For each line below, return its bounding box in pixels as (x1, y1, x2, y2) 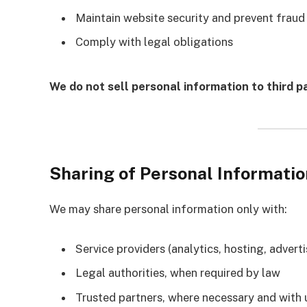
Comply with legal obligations (75, 35, 233, 49)
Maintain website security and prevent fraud (75, 10, 305, 25)
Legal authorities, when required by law (75, 266, 280, 280)
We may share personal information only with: (49, 202, 287, 217)
